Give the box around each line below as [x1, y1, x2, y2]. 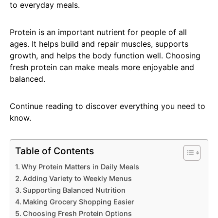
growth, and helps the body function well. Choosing [10, 50, 200, 60]
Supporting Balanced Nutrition [22, 185, 126, 194]
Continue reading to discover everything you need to [10, 101, 205, 111]
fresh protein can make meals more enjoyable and [10, 62, 194, 72]
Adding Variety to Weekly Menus [22, 174, 132, 182]
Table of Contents [15, 145, 94, 157]
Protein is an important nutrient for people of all [10, 27, 187, 37]
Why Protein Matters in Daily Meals [21, 162, 139, 171]
